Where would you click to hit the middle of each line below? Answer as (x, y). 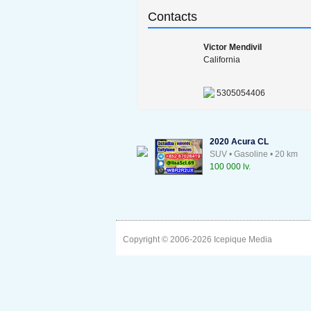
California (222, 59)
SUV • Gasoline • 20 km (254, 154)
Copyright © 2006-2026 (168, 239)
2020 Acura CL (239, 141)
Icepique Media (243, 239)
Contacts (173, 16)
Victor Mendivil (233, 47)
